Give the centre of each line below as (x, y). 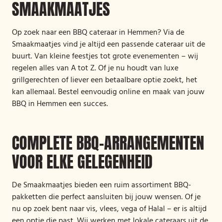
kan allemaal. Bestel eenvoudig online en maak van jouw (108, 92)
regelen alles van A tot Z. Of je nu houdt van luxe (95, 68)
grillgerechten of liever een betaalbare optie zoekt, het (105, 80)
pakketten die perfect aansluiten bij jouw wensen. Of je (106, 197)
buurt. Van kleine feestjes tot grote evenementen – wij (105, 56)
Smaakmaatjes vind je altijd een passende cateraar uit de (109, 45)
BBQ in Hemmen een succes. (60, 104)
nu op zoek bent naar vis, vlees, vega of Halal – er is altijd (109, 209)
